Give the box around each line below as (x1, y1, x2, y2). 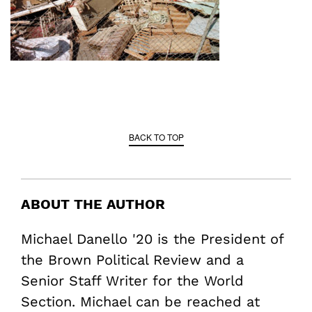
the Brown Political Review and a (21, 251, 244, 269)
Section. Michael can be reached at (21, 293, 260, 311)
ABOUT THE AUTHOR (21, 196, 165, 213)
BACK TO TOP (128, 131, 184, 143)
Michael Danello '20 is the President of (21, 231, 283, 248)
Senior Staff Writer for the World (21, 272, 244, 290)
